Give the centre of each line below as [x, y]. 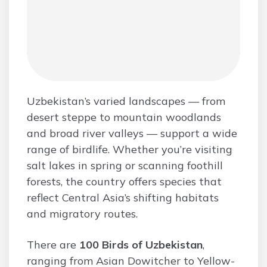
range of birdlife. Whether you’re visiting [130, 149]
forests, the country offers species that [124, 181]
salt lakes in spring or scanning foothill [125, 165]
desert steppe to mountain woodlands [124, 117]
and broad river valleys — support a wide [132, 133]
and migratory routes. [82, 214]
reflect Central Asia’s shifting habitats [123, 198]
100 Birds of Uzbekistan [141, 245]
